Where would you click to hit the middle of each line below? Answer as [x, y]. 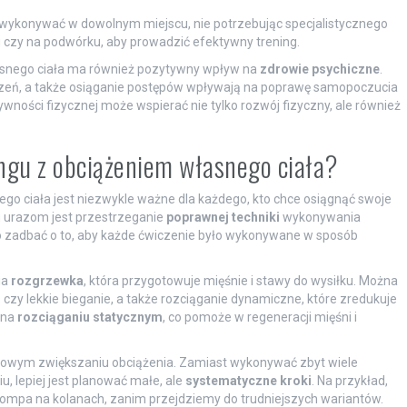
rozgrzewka [47, 280]
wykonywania [320, 217]
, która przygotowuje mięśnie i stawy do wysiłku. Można [240, 280]
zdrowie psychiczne [319, 69]
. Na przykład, [349, 380]
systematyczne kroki [248, 380]
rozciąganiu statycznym [89, 317]
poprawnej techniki [223, 217]
